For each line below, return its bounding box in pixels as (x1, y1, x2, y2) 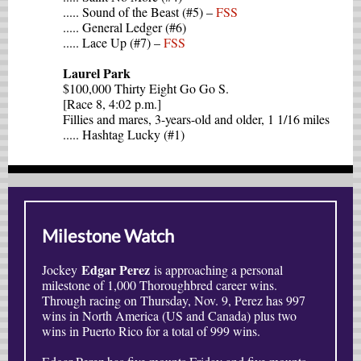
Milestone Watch (42, 225, 174, 247)
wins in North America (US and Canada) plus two (42, 307, 297, 324)
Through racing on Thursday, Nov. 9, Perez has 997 (42, 292, 305, 309)
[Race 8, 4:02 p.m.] (63, 95, 161, 112)
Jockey (42, 261, 81, 278)
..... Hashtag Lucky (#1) (63, 126, 185, 143)
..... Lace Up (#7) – (63, 34, 164, 51)
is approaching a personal (150, 261, 283, 278)
